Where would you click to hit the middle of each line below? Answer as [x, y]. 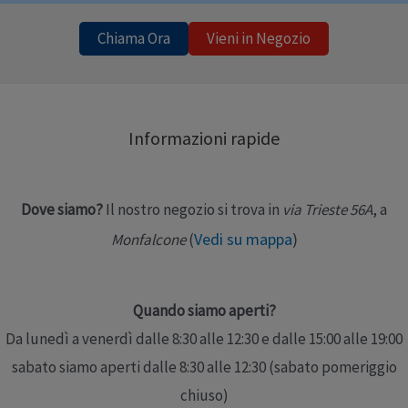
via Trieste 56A [327, 209]
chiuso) [204, 396]
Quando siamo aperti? [204, 311]
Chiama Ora [134, 39]
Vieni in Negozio [259, 39]
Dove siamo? [62, 209]
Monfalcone [149, 239]
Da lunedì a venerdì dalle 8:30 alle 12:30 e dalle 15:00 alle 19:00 [204, 339]
